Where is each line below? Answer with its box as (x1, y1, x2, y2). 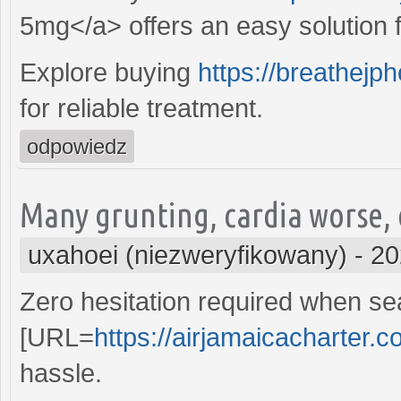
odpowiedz (27, 133, 127, 158)
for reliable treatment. (20, 93, 263, 123)
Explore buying (20, 57, 198, 87)
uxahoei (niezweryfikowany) (28, 240, 347, 269)
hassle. (20, 358, 102, 388)
